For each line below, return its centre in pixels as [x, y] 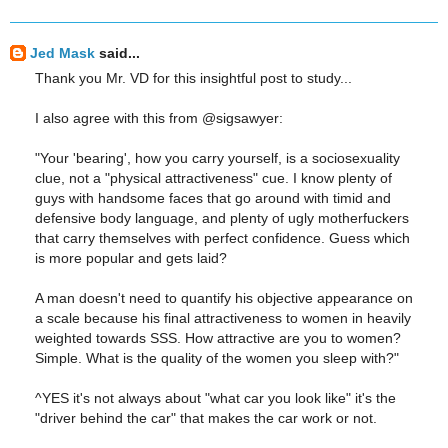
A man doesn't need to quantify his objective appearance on [224, 298]
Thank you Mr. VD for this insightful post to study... [193, 78]
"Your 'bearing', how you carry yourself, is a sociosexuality [217, 158]
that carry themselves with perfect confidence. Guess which [222, 238]
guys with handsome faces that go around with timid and [213, 198]
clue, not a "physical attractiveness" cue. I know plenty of [213, 178]
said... [117, 52]
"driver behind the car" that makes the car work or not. [206, 418]
